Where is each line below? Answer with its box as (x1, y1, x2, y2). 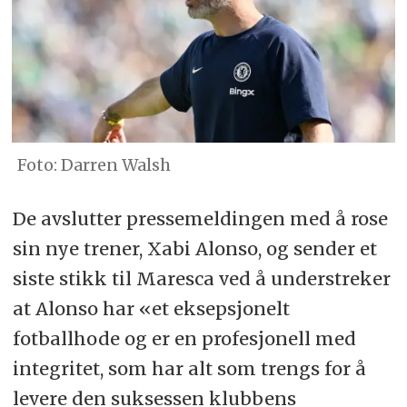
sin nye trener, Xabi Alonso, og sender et (12, 237, 377, 261)
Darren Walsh (60, 154, 171, 176)
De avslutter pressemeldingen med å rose (12, 207, 388, 231)
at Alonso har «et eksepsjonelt (12, 297, 290, 321)
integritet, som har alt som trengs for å (12, 357, 366, 381)
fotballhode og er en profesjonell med (12, 327, 356, 351)
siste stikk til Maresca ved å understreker (12, 267, 391, 291)
